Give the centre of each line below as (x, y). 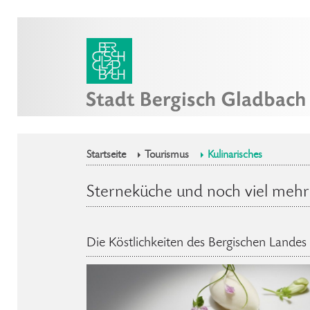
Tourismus (167, 156)
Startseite (106, 156)
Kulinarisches (235, 156)
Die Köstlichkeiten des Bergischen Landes (197, 243)
